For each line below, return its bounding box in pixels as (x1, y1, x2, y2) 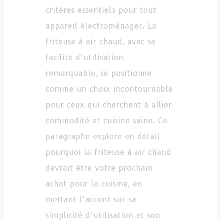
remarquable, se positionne (45, 68, 151, 78)
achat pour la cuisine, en (45, 179, 142, 188)
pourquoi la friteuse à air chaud (45, 147, 171, 157)
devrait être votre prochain (45, 163, 152, 173)
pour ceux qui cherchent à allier (45, 100, 172, 110)
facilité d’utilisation (45, 52, 123, 62)
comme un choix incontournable (45, 84, 173, 94)
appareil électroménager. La (45, 21, 156, 31)
